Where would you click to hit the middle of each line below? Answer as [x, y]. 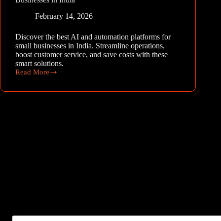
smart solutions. [39, 63]
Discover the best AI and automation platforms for [93, 37]
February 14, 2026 [64, 16]
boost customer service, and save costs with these [92, 54]
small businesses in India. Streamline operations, [90, 45]
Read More [32, 72]
